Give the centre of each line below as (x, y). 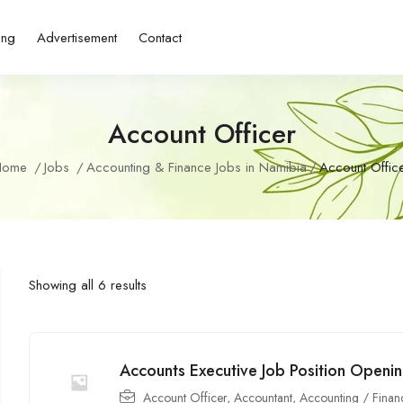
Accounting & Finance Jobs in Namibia (197, 168)
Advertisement (76, 37)
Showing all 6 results (88, 285)
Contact (160, 37)
